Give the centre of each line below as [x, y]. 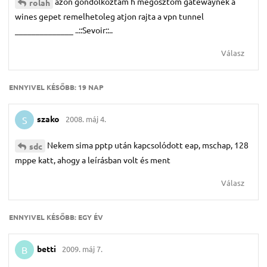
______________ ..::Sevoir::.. [64, 30]
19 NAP [91, 87]
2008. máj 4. [86, 119]
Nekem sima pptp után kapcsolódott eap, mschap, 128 [148, 145]
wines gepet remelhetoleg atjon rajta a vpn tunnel [109, 16]
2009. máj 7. [82, 249]
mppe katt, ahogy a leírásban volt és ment [93, 160]
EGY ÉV [91, 217]
